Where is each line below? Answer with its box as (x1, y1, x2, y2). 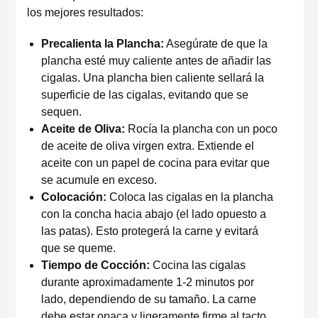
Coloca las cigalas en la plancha (106, 191, 273, 203)
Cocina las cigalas (150, 259, 246, 271)
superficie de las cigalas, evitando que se (41, 89, 248, 101)
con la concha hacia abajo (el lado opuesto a (41, 208, 266, 220)
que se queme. (41, 242, 116, 254)
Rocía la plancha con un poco (125, 123, 278, 135)
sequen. (41, 106, 82, 118)
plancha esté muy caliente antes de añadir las (41, 55, 271, 67)
